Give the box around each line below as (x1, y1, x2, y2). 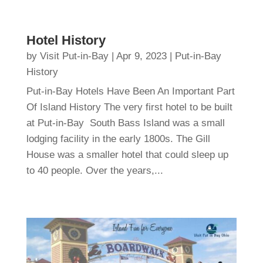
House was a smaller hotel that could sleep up (26, 149, 228, 160)
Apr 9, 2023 (116, 50, 167, 62)
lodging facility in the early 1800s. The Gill (26, 133, 210, 144)
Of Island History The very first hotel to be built (26, 101, 232, 113)
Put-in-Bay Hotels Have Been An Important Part (26, 85, 235, 97)
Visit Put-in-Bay (39, 50, 109, 62)
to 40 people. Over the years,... (26, 164, 163, 176)
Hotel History (26, 32, 106, 48)
